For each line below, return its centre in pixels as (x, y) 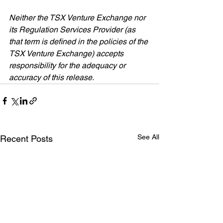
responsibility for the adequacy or (68, 65)
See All (148, 137)
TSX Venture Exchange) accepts (67, 54)
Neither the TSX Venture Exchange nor (78, 18)
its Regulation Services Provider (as (73, 30)
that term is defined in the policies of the (79, 42)
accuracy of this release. (52, 77)
